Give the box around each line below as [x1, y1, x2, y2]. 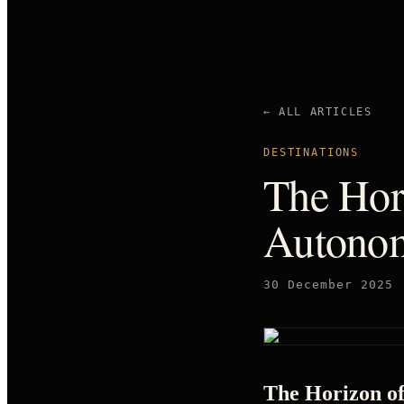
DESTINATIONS [263, 146, 360, 159]
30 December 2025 [263, 278, 393, 291]
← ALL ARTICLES [263, 106, 372, 118]
